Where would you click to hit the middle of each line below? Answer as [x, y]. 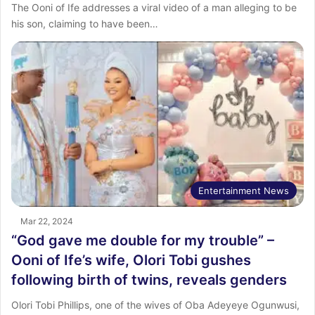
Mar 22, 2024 [47, 221]
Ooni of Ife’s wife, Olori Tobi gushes [131, 260]
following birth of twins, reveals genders [149, 279]
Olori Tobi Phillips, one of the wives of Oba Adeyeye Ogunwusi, [155, 304]
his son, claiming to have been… [85, 24]
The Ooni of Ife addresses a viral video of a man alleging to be [154, 8]
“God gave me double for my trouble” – [143, 240]
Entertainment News [244, 190]
